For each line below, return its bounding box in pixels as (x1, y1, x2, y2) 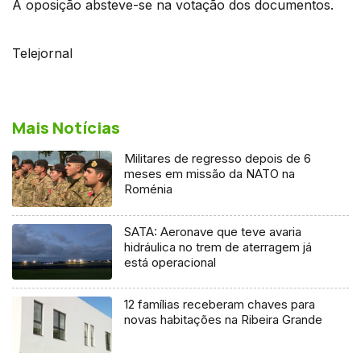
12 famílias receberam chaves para (124, 297, 316, 313)
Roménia (124, 180, 173, 197)
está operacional (124, 254, 217, 270)
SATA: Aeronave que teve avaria (124, 223, 302, 239)
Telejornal (12, 44, 73, 61)
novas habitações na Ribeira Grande (124, 312, 323, 328)
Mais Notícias (12, 116, 120, 139)
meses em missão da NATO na (124, 165, 296, 181)
